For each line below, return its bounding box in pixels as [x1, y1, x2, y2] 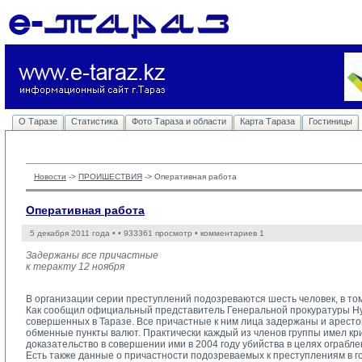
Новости [34, 172, 66, 181]
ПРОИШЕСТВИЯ [78, 172, 142, 181]
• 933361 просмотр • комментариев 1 [118, 229, 264, 238]
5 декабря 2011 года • [30, 229, 118, 238]
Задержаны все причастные [26, 250, 158, 261]
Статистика [71, 116, 118, 126]
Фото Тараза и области [132, 116, 226, 126]
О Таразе [19, 116, 57, 126]
